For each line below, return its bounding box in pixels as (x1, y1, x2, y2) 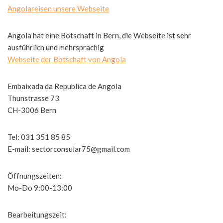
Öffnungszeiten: (7, 171, 62, 180)
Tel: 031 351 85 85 (7, 132, 70, 141)
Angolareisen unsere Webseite (7, 4, 109, 13)
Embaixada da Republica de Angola (7, 82, 121, 91)
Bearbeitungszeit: (7, 210, 67, 219)
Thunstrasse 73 (7, 94, 59, 103)
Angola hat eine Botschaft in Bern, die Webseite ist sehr (7, 31, 191, 40)
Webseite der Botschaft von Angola (7, 55, 126, 64)
